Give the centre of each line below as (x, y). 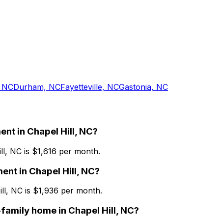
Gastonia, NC (143, 87)
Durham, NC (37, 87)
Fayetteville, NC (90, 87)
